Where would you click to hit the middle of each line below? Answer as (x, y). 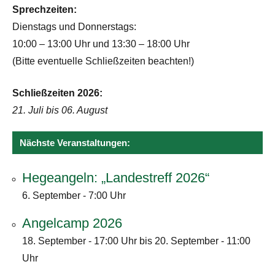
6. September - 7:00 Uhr (74, 195)
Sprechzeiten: (45, 9)
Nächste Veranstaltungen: (75, 142)
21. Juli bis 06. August (60, 110)
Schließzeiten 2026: (57, 93)
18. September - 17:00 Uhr (79, 241)
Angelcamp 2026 (72, 223)
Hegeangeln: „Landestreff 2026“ (116, 177)
